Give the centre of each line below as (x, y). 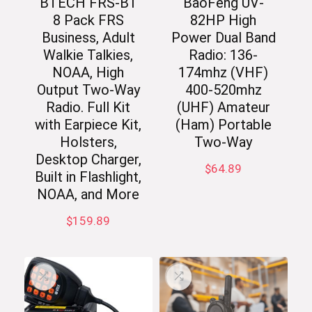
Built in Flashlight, (88, 177)
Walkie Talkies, (88, 55)
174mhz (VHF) (224, 73)
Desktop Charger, (88, 160)
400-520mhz (223, 90)
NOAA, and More (88, 195)
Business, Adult (88, 38)
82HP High (224, 21)
